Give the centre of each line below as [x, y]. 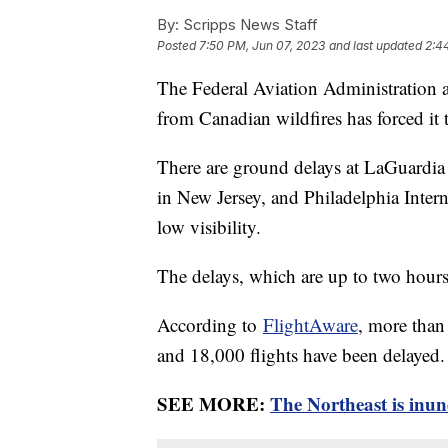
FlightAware [310, 324]
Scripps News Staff [248, 24]
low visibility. [212, 226]
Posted [178, 45]
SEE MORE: [213, 403]
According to [210, 324]
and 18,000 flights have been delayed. [301, 354]
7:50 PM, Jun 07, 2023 [262, 45]
